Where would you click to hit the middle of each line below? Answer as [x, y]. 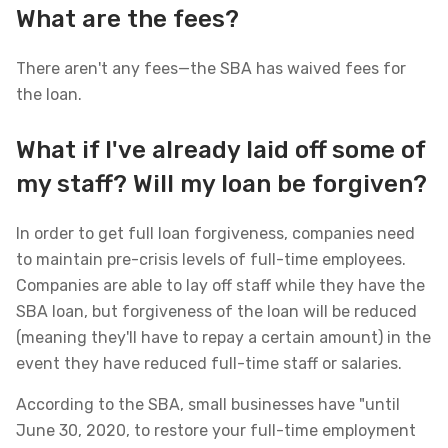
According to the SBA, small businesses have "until [208, 404]
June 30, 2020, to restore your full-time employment [216, 430]
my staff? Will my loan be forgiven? [221, 184]
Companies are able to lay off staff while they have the [220, 285]
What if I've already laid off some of [220, 150]
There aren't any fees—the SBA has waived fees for [211, 68]
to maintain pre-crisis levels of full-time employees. [211, 259]
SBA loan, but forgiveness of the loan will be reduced [216, 311]
